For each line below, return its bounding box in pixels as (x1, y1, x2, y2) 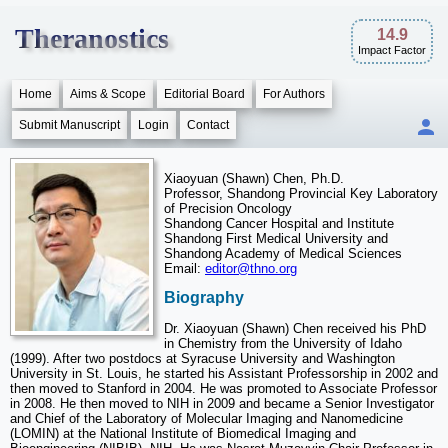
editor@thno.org (205, 261, 297, 276)
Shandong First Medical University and (164, 231, 388, 246)
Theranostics (15, 23, 169, 54)
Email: (164, 261, 205, 276)
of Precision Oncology (164, 201, 292, 216)
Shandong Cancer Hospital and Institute (164, 216, 394, 231)
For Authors (263, 87, 325, 101)
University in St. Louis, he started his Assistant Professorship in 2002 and (10, 365, 438, 381)
